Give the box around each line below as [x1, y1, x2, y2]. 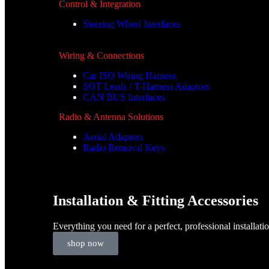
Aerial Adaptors [83, 131, 143, 142]
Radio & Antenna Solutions [59, 112, 163, 122]
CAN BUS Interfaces [83, 92, 165, 102]
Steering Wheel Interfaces [83, 19, 180, 29]
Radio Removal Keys [83, 142, 165, 153]
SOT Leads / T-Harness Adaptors [83, 81, 210, 91]
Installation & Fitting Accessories [53, 192, 258, 208]
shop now [67, 238, 104, 248]
